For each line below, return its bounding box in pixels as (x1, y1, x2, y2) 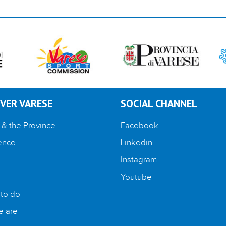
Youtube (121, 172, 152, 182)
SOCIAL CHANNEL (121, 96, 197, 110)
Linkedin (121, 137, 152, 148)
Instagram (121, 154, 157, 165)
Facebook (121, 120, 158, 131)
